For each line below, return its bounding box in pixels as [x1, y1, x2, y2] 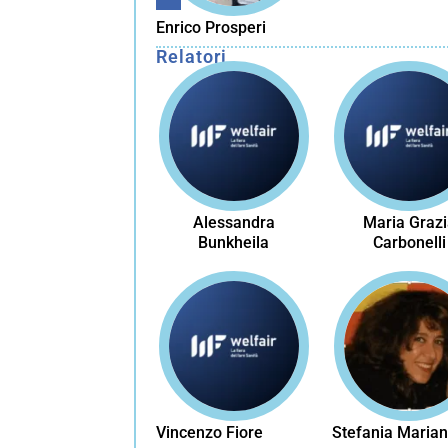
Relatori [156, 45, 227, 67]
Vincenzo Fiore [156, 422, 264, 442]
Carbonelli [372, 232, 446, 252]
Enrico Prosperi [156, 17, 267, 37]
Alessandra [192, 212, 275, 232]
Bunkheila [198, 232, 270, 252]
